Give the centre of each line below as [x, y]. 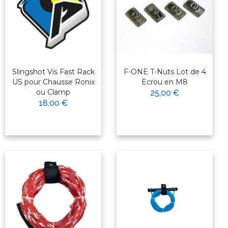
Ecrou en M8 [165, 82]
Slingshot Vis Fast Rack [53, 72]
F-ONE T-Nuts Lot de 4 [165, 72]
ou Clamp [53, 92]
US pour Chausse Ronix [53, 82]
